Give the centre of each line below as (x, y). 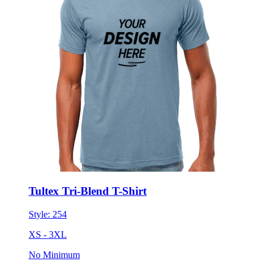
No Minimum (54, 255)
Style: (41, 215)
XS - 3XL (48, 235)
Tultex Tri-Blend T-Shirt (88, 191)
